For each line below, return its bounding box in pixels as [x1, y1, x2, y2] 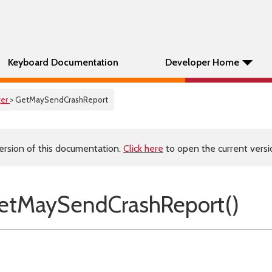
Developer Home [165, 56, 239, 68]
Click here [123, 143, 163, 154]
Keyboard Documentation [8, 56, 118, 68]
